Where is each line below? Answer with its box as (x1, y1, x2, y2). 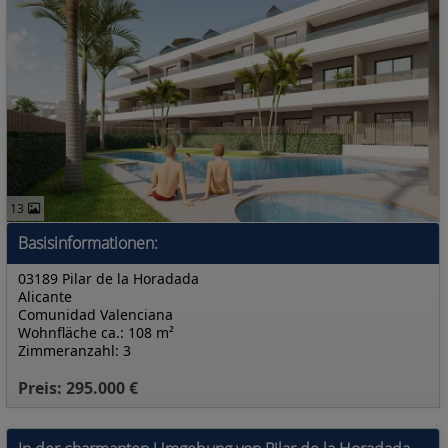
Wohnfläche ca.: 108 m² (18, 323, 174, 342)
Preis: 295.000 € (18, 377, 138, 399)
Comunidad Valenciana (18, 305, 173, 324)
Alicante (18, 287, 72, 306)
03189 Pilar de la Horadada (18, 269, 199, 288)
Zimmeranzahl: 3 (18, 341, 131, 360)
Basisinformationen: (18, 232, 158, 254)
